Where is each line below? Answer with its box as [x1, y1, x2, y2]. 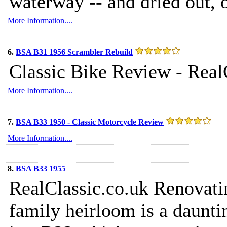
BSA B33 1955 [16, 164, 65, 173]
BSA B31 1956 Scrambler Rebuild [16, 48, 133, 56]
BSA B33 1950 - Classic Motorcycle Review [16, 118, 164, 126]
